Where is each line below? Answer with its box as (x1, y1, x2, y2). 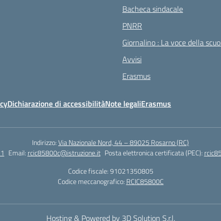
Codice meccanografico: (57, 176, 126, 186)
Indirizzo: (32, 137, 58, 147)
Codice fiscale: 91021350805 (68, 166, 153, 176)
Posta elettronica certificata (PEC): (104, 147, 204, 158)
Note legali (105, 98, 141, 110)
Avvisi (122, 53, 142, 65)
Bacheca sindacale (122, 3, 183, 15)
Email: (8, 147, 28, 158)
